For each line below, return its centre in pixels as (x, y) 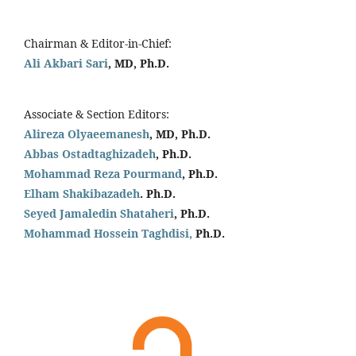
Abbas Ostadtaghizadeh (90, 153)
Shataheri (147, 213)
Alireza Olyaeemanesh (87, 133)
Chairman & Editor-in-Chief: (98, 43)
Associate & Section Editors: (97, 114)
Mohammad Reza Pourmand (103, 173)
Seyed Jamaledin (72, 213)
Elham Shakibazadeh (82, 193)
